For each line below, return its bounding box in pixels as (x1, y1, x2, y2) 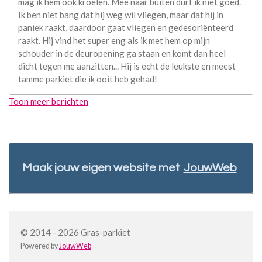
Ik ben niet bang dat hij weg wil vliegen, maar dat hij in (18, 9, 223, 20)
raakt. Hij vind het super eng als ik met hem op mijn (18, 35, 210, 46)
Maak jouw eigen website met (22, 162, 180, 174)
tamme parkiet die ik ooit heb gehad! (18, 74, 157, 85)
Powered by (20, 242, 59, 251)
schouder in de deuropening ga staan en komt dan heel (18, 48, 226, 59)
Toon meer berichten (9, 96, 88, 107)
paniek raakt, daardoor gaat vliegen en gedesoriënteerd (18, 22, 233, 33)
